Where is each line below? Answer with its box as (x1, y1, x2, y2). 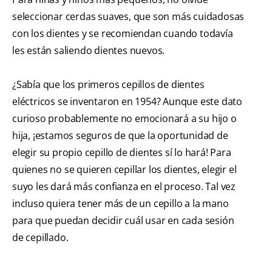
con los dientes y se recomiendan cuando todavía (12, 27, 233, 41)
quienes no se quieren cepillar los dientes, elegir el (12, 163, 237, 177)
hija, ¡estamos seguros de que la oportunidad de (12, 129, 228, 143)
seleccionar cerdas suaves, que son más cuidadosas (12, 10, 245, 24)
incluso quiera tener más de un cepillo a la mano (12, 197, 229, 211)
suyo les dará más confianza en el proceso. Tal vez (12, 180, 236, 194)
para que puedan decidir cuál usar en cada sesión (12, 214, 234, 228)
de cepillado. (12, 231, 69, 245)
